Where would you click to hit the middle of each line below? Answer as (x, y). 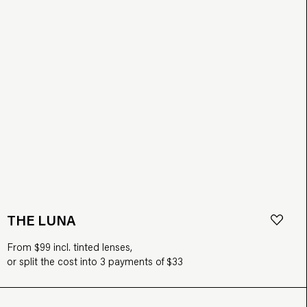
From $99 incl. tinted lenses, (70, 246)
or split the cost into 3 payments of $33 (95, 260)
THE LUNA (42, 219)
